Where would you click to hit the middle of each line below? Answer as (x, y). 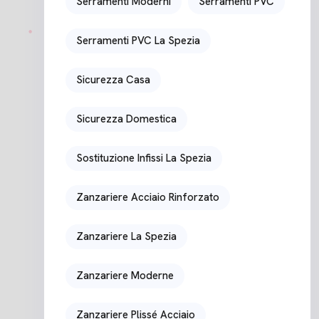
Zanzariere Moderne (125, 275)
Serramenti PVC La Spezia (138, 40)
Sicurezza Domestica (126, 119)
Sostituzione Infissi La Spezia (144, 158)
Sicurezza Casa (113, 79)
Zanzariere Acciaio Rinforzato (148, 197)
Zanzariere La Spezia (126, 236)
